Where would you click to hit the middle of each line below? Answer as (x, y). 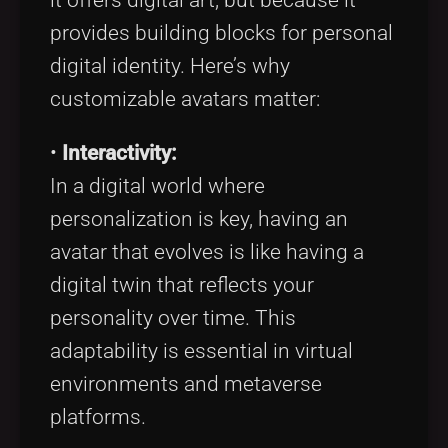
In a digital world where (157, 185)
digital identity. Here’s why (170, 65)
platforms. (98, 416)
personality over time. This (173, 317)
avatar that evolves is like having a (207, 251)
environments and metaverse (186, 383)
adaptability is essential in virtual (201, 350)
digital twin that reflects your (182, 284)
